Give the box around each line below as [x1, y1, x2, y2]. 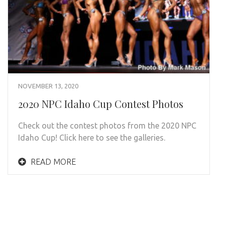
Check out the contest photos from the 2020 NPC [18, 121, 196, 131]
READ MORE [29, 157, 76, 167]
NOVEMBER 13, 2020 [18, 82, 78, 90]
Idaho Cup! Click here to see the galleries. [18, 133, 165, 143]
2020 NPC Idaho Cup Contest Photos [18, 97, 183, 111]
